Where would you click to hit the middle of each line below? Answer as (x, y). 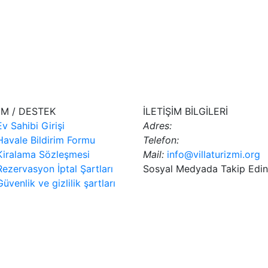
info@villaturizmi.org (214, 154)
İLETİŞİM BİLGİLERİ (185, 111)
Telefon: (161, 140)
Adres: (157, 126)
